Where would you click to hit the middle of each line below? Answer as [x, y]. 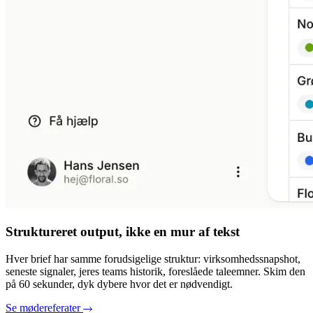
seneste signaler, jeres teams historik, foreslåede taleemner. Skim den [155, 271]
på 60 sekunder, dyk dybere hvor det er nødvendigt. [119, 284]
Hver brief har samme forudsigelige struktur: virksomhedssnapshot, [153, 259]
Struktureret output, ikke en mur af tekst [123, 232]
